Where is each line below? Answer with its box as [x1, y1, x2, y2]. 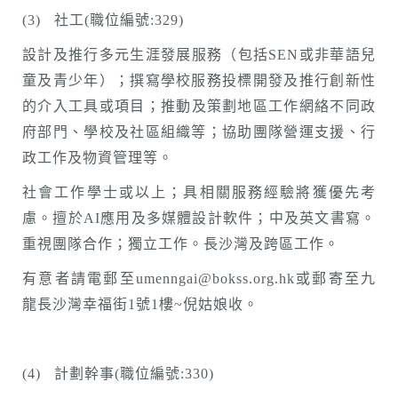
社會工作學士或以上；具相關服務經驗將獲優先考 [22, 185, 376, 200]
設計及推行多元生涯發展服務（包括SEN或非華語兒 [22, 47, 376, 62]
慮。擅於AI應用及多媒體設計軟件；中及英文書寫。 [22, 211, 376, 226]
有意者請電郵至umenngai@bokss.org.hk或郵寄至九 [22, 271, 376, 286]
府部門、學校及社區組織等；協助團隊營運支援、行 [22, 124, 376, 139]
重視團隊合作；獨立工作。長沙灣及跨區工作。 [22, 236, 339, 251]
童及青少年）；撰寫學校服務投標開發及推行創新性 [22, 73, 376, 88]
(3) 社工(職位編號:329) [22, 12, 184, 28]
